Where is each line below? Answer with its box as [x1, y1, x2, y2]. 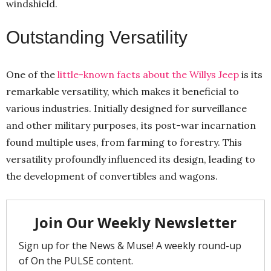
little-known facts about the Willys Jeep [57, 68, 239, 80]
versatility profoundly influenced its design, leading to [6, 152, 255, 165]
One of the [6, 68, 57, 80]
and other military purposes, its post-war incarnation [6, 119, 256, 131]
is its [239, 68, 263, 80]
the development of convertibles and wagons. [6, 169, 218, 182]
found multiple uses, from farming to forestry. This [6, 135, 242, 148]
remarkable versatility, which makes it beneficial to [6, 85, 239, 97]
